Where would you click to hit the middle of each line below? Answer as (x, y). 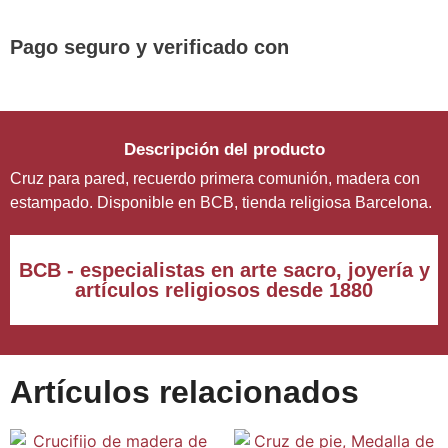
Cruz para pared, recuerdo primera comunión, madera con (215, 178)
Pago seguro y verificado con (149, 46)
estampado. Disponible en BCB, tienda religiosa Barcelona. (221, 202)
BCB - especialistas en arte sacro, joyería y (224, 269)
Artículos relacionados (184, 391)
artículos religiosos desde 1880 (224, 289)
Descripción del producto (224, 149)
